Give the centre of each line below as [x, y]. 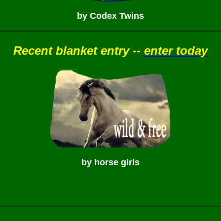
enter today [176, 51]
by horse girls [110, 162]
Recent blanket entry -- [79, 51]
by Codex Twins [110, 16]
